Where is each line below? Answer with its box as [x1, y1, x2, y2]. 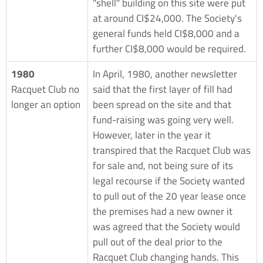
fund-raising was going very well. [93, 112, 234, 127]
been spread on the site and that [93, 96, 231, 112]
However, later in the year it [93, 127, 211, 143]
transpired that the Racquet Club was [93, 142, 251, 158]
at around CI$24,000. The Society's [93, 10, 242, 26]
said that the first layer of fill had [93, 81, 232, 97]
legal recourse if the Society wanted [93, 173, 245, 188]
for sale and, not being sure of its [93, 157, 233, 173]
